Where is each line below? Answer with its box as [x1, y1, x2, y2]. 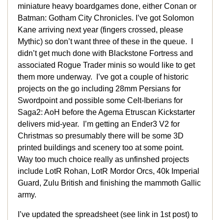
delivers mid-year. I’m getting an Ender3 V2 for [18, 120, 180, 129]
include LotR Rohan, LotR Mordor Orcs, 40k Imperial [18, 167, 199, 176]
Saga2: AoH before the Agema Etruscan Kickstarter [18, 108, 195, 117]
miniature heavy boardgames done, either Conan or [18, 2, 196, 11]
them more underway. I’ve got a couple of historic [18, 73, 189, 82]
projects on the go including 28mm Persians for [18, 84, 181, 93]
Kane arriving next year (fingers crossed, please [18, 26, 183, 34]
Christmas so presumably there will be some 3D [18, 132, 184, 140]
